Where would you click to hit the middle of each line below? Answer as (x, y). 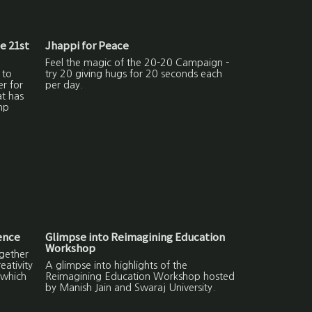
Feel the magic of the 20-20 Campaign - (138, 63)
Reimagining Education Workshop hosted (140, 277)
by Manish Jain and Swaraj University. (131, 288)
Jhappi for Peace (87, 45)
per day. (64, 85)
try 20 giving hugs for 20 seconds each (134, 74)
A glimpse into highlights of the (117, 266)
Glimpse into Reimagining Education (135, 237)
